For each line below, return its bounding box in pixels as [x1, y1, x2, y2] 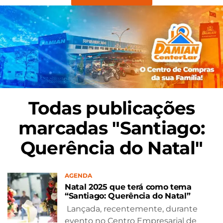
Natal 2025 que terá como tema [65, 182, 192, 192]
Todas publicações [28, 97, 195, 119]
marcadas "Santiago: [18, 116, 205, 139]
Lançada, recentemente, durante [65, 204, 198, 214]
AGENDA [65, 171, 92, 179]
